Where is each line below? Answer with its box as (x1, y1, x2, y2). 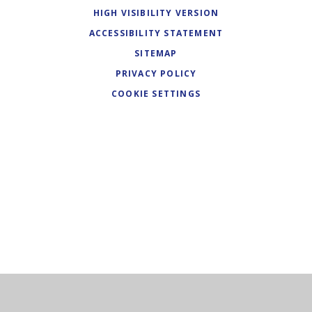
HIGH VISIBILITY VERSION (93, 7, 219, 19)
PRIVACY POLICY (115, 68, 197, 80)
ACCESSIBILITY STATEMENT (88, 27, 224, 40)
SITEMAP (134, 47, 178, 60)
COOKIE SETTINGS (111, 88, 201, 100)
